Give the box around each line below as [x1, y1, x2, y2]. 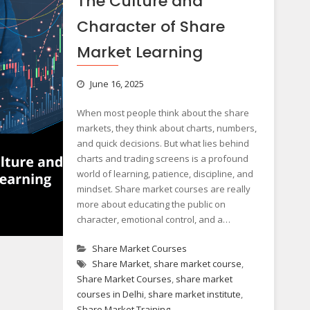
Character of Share [76, 16, 225, 37]
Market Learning [76, 42, 203, 63]
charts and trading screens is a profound [76, 152, 248, 165]
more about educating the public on [76, 198, 226, 210]
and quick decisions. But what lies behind [76, 137, 249, 149]
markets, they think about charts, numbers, [76, 122, 257, 134]
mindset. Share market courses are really [76, 183, 250, 195]
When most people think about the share [76, 107, 249, 119]
